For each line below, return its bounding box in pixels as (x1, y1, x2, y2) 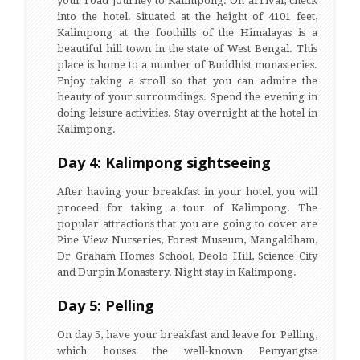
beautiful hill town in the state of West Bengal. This (57, 43, 317, 55)
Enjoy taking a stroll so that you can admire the (57, 75, 317, 87)
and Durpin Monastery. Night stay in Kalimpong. (57, 266, 297, 278)
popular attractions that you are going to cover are (57, 218, 317, 230)
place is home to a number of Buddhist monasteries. (57, 59, 317, 71)
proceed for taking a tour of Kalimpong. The (57, 202, 317, 214)
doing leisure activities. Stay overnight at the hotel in (57, 107, 317, 119)
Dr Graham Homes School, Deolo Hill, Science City (57, 250, 317, 262)
